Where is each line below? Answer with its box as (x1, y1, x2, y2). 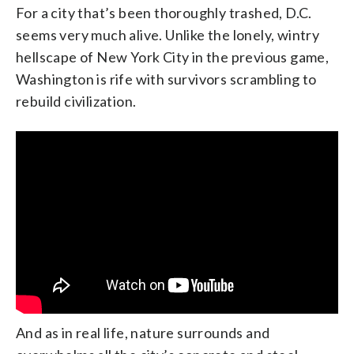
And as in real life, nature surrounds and (16, 323, 270, 341)
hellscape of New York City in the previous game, (16, 48, 330, 66)
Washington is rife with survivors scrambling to (16, 70, 317, 88)
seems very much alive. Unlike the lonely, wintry (16, 26, 320, 44)
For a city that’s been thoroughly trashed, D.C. (16, 4, 312, 22)
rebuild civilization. (16, 92, 137, 111)
